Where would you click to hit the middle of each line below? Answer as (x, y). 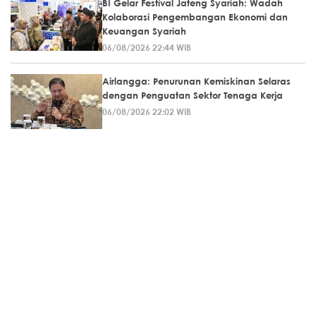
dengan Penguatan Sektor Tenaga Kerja (193, 95)
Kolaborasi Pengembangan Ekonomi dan (195, 17)
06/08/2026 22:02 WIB (147, 111)
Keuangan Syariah (144, 31)
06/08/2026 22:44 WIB (147, 47)
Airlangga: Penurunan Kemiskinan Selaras (196, 81)
